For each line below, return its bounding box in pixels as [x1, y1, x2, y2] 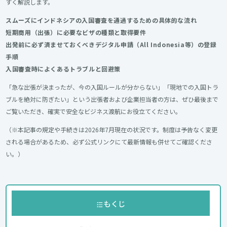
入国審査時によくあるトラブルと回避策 [6, 64, 121, 73]
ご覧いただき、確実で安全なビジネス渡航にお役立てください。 [6, 107, 182, 116]
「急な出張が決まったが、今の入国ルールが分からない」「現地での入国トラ [6, 83, 219, 92]
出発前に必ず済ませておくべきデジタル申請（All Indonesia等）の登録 [6, 40, 217, 49]
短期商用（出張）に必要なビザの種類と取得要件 [6, 28, 146, 37]
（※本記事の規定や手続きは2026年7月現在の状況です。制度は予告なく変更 [6, 125, 218, 134]
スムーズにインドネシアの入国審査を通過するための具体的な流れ [6, 16, 197, 25]
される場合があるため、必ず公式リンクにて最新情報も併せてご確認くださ [6, 137, 213, 146]
